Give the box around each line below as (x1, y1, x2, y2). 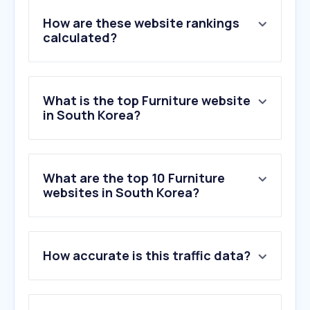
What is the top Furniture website (43, 92, 250, 109)
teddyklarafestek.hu (55, 289, 157, 305)
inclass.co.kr (51, 239, 115, 255)
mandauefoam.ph (54, 273, 143, 289)
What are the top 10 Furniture (43, 170, 225, 187)
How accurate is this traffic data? (43, 247, 250, 264)
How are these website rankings (43, 15, 239, 32)
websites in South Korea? (43, 184, 199, 201)
